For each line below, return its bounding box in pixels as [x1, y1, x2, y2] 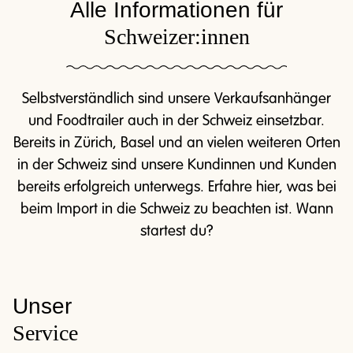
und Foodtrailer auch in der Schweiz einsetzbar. [28, 113, 325, 128]
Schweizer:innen [103, 24, 250, 49]
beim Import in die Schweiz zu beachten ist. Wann [20, 202, 333, 217]
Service [13, 321, 84, 345]
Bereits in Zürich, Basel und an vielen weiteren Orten [13, 136, 340, 150]
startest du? [140, 224, 213, 239]
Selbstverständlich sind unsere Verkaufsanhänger [22, 91, 331, 106]
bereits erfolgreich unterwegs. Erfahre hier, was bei [17, 180, 336, 195]
